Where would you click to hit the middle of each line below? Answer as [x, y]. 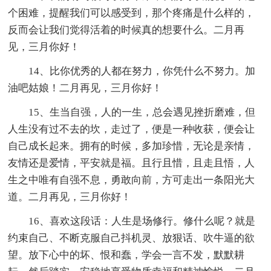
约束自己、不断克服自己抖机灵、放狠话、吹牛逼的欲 [132, 238]
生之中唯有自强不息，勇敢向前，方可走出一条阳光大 [132, 180]
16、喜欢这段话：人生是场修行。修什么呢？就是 [142, 221]
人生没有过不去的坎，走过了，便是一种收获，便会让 [132, 129]
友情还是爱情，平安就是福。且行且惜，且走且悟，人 [132, 163]
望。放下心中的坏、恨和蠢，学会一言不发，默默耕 [126, 255]
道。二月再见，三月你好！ [70, 197]
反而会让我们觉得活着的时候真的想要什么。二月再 [126, 30]
